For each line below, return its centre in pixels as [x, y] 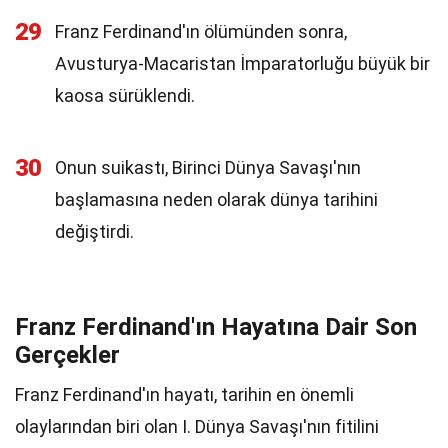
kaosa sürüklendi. [125, 95]
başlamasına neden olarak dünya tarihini [216, 199]
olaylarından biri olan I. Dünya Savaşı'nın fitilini [197, 426]
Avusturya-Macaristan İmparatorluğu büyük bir [242, 63]
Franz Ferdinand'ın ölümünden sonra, [201, 31]
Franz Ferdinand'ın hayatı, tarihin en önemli [184, 394]
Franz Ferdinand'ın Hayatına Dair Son [216, 327]
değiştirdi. [94, 231]
